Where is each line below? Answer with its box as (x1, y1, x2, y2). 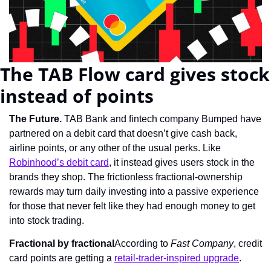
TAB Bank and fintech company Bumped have (64, 113, 261, 124)
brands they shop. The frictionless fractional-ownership (9, 171, 243, 182)
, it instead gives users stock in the (109, 157, 255, 168)
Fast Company (171, 238, 233, 249)
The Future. (9, 113, 64, 124)
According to (114, 238, 171, 249)
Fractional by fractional (9, 238, 114, 249)
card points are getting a (9, 252, 114, 263)
